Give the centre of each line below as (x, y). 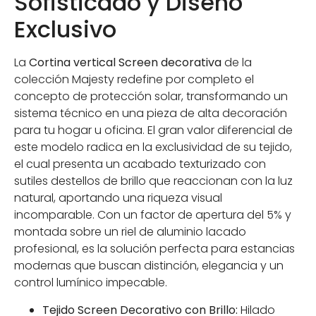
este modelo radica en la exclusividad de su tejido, (153, 147)
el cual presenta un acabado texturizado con (140, 164)
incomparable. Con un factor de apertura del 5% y (153, 215)
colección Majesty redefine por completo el (134, 80)
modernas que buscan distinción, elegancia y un (149, 266)
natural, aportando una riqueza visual (118, 198)
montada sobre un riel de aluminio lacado (130, 232)
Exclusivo (65, 30)
